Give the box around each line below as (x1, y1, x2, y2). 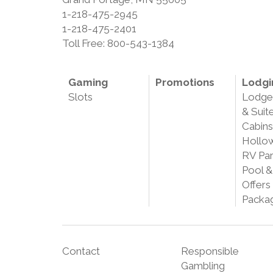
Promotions (155, 76, 214, 89)
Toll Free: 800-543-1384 (62, 37, 174, 50)
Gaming (68, 76, 108, 89)
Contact (62, 245, 100, 258)
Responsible (181, 245, 239, 258)
